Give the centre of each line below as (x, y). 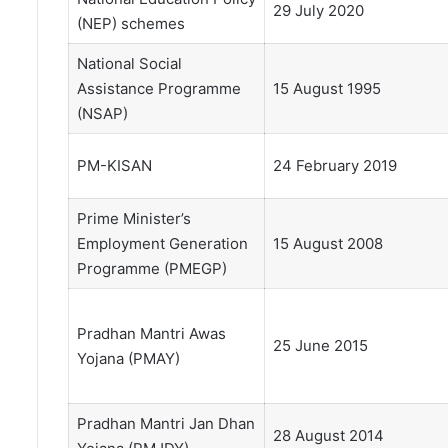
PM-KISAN (114, 166)
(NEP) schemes (130, 24)
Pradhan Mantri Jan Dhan (165, 424)
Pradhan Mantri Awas (151, 334)
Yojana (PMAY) (128, 359)
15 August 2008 (327, 244)
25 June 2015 (320, 346)
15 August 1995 (326, 89)
